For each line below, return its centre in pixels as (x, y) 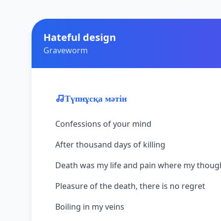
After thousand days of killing (110, 145)
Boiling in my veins (90, 207)
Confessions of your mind (103, 124)
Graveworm (66, 50)
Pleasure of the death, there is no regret (130, 186)
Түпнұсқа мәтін (96, 99)
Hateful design (80, 37)
